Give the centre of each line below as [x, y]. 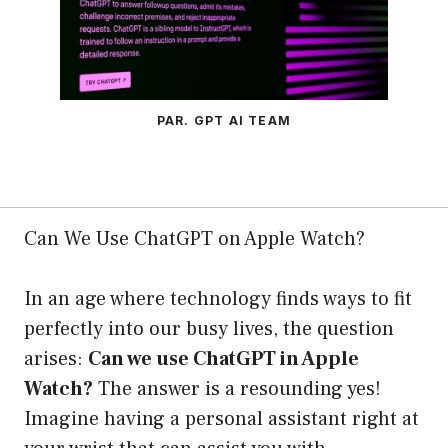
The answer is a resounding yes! [237, 389]
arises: [56, 359]
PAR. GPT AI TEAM [224, 121]
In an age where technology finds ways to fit [218, 299]
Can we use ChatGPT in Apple [223, 359]
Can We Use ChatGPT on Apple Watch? [194, 239]
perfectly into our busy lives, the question [209, 329]
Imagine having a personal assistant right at [221, 419]
